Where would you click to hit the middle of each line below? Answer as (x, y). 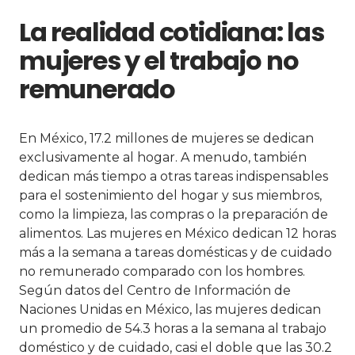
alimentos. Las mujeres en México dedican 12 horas (177, 233)
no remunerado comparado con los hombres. (162, 271)
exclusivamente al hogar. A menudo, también (163, 157)
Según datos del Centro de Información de (155, 290)
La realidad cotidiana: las (172, 32)
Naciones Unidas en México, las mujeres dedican (170, 309)
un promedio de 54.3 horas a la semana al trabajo (173, 328)
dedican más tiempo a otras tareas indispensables (174, 176)
